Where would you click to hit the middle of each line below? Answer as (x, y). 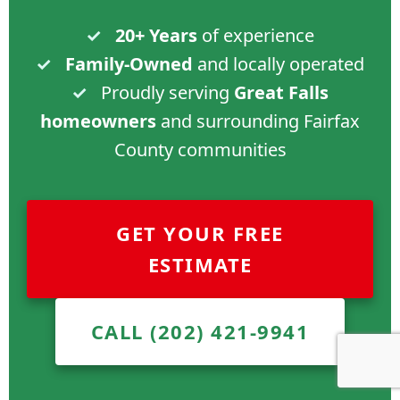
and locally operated (279, 64)
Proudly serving (165, 92)
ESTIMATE (200, 264)
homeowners (98, 121)
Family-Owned (129, 64)
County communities (200, 150)
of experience (256, 35)
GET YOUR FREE (200, 233)
